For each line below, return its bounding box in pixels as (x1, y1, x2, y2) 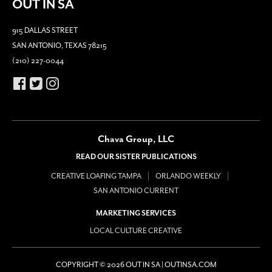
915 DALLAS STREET (12, 25, 78, 35)
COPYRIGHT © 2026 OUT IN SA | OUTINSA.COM (55, 259, 217, 270)
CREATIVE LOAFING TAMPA (50, 171, 141, 181)
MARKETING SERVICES (96, 208, 176, 218)
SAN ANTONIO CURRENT (93, 185, 178, 195)
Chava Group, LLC (98, 132, 174, 145)
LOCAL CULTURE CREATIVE (90, 225, 182, 236)
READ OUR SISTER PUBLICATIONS (75, 151, 197, 161)
